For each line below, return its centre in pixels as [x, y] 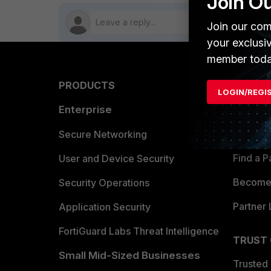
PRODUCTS [87, 86]
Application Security [105, 207]
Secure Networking [103, 135]
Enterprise [85, 110]
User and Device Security [116, 159]
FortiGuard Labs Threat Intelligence [139, 231]
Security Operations [104, 183]
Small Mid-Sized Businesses [129, 256]
